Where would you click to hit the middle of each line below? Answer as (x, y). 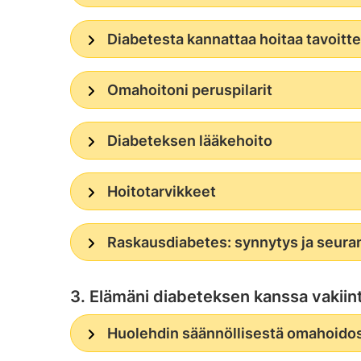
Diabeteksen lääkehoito (189, 140)
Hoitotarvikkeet (161, 191)
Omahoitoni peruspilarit (189, 89)
